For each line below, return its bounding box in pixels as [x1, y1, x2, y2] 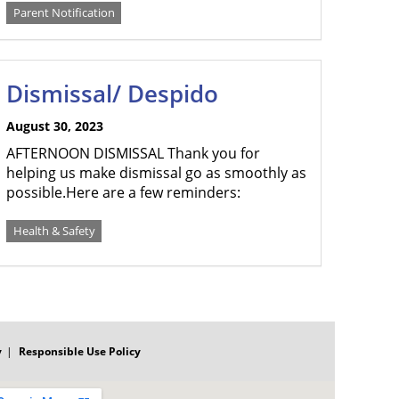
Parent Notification [12, 4, 115, 20]
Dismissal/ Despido [6, 77, 218, 110]
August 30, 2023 [6, 118, 103, 134]
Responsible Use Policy [18, 344, 141, 359]
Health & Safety [12, 223, 95, 239]
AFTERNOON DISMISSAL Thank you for [6, 143, 260, 163]
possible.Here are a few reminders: [6, 183, 240, 202]
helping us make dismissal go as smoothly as [6, 163, 306, 183]
